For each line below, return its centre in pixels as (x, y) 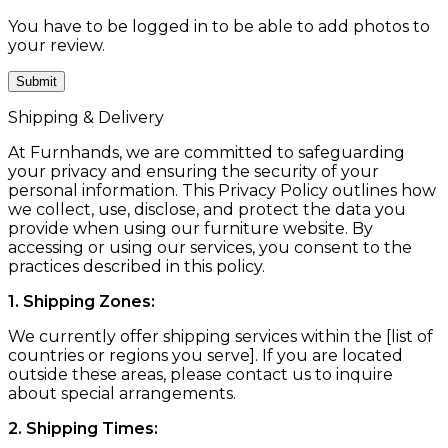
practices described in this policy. (136, 267)
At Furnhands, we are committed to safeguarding (206, 153)
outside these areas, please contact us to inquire (200, 375)
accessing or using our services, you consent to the (210, 248)
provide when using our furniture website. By (190, 229)
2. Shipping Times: (83, 429)
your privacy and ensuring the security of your (193, 172)
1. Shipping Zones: (81, 302)
